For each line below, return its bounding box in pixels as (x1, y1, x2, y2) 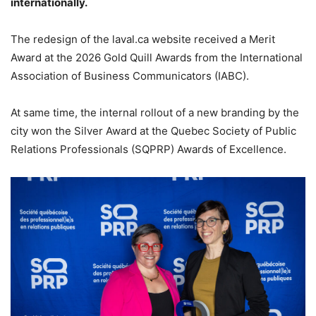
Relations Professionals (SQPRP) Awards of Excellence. (11, 142, 286, 156)
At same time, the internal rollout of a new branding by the (11, 106, 299, 119)
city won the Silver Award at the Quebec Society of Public (11, 124, 296, 138)
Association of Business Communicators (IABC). (11, 69, 249, 83)
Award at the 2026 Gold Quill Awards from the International (11, 51, 303, 64)
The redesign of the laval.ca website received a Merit (11, 32, 275, 46)
